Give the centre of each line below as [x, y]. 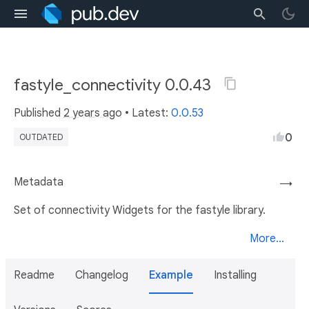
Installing [235, 275]
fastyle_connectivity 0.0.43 [114, 85]
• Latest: [147, 113]
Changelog [102, 275]
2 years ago [93, 113]
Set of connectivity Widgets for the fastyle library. [140, 210]
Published [39, 113]
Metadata [39, 182]
